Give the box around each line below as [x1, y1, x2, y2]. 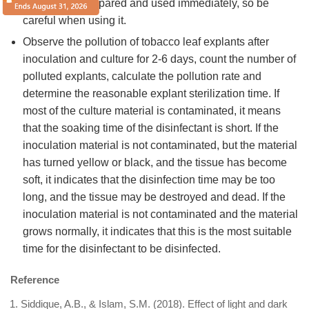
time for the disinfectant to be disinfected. [23, 243, 221, 255]
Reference [10, 274, 59, 286]
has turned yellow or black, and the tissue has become [23, 157, 287, 169]
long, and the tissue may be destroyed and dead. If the [23, 191, 286, 203]
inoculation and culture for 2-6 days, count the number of [23, 53, 296, 66]
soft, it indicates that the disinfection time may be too [23, 174, 275, 186]
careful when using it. [23, 14, 126, 27]
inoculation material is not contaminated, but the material [23, 139, 297, 152]
